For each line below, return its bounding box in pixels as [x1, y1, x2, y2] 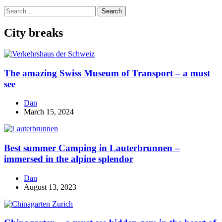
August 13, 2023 [24, 182, 76, 191]
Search [3, 5, 25, 14]
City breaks [4, 26, 63, 39]
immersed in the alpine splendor [4, 154, 133, 164]
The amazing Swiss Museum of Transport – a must [4, 67, 210, 78]
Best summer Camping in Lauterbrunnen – [4, 143, 180, 153]
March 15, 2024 [24, 108, 74, 116]
